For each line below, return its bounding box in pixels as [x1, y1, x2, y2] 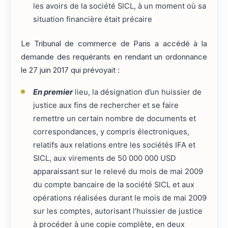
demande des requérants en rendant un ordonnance [21, 52, 207, 62]
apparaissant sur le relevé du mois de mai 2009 [33, 166, 203, 176]
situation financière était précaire [33, 14, 152, 24]
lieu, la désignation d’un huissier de [72, 87, 202, 97]
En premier [33, 87, 73, 97]
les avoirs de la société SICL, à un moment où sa [33, 1, 206, 11]
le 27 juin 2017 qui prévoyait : [21, 66, 120, 75]
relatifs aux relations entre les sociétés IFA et [33, 140, 195, 150]
